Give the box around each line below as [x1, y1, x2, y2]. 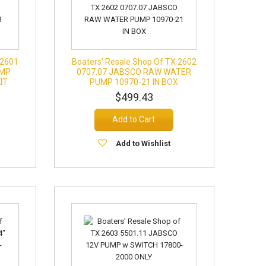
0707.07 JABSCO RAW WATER [77, 67, 192, 77]
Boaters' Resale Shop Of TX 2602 [71, 57, 197, 66]
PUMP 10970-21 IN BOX [90, 77, 179, 87]
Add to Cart [112, 115, 156, 124]
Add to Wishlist [115, 139, 170, 148]
